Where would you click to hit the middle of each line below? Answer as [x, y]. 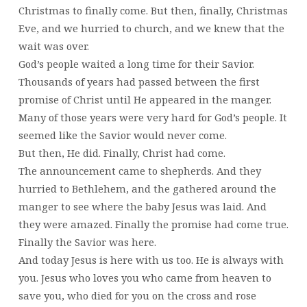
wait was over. [53, 46]
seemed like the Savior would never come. [122, 135]
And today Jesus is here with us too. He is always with [151, 259]
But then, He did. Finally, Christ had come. [122, 152]
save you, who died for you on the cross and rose [137, 295]
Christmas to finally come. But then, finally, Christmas [153, 10]
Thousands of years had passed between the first [139, 81]
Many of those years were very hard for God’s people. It [152, 117]
